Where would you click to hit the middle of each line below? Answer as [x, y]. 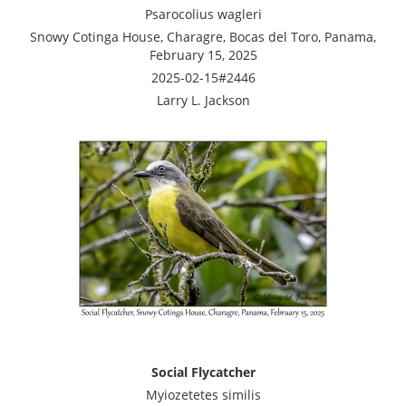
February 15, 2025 [203, 54]
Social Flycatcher [203, 372]
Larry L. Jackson [203, 100]
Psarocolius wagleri [203, 14]
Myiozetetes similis [203, 394]
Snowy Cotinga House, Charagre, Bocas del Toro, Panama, [203, 36]
